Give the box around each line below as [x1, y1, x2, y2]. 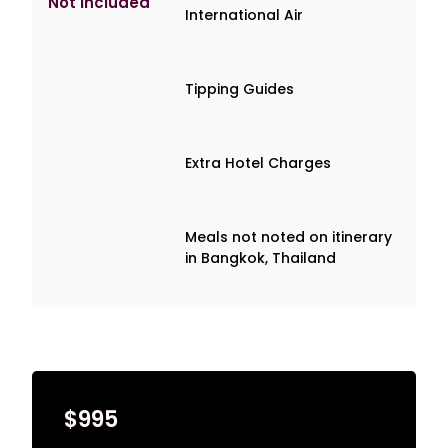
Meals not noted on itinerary [185, 227, 393, 248]
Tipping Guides [185, 79, 295, 100]
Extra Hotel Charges [185, 153, 332, 174]
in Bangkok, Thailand [185, 248, 337, 269]
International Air [185, 5, 304, 26]
